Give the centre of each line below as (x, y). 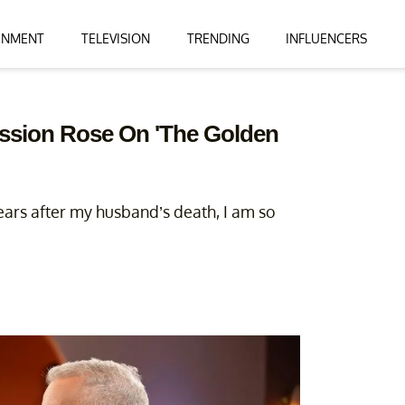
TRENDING (218, 38)
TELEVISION (115, 38)
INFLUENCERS (327, 38)
